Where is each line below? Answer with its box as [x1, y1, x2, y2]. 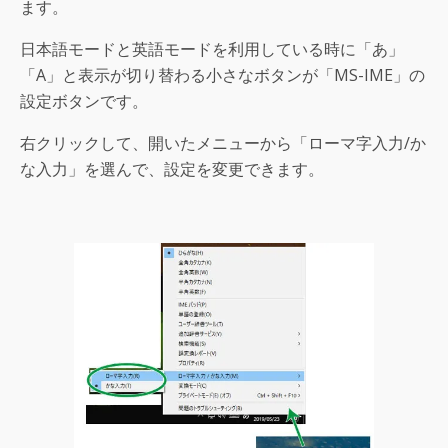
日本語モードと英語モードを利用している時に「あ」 [20, 38, 404, 61]
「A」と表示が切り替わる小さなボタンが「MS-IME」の [20, 64, 425, 87]
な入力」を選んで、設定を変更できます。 [20, 158, 324, 181]
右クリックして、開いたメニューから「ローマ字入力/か [20, 132, 426, 155]
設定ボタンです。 [20, 90, 148, 113]
